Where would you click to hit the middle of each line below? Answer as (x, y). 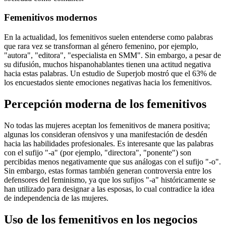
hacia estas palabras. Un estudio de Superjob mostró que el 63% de (110, 74)
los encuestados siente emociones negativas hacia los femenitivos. (108, 83)
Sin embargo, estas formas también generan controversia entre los (108, 171)
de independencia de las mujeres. (56, 198)
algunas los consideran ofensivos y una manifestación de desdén (106, 134)
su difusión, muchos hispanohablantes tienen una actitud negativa (107, 65)
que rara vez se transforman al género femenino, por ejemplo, (101, 46)
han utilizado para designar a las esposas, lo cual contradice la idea (109, 189)
